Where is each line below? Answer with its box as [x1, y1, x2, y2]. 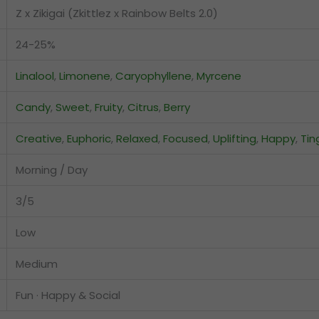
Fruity [95, 99, 122, 115]
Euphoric [67, 130, 111, 146]
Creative [16, 130, 62, 146]
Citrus [127, 99, 159, 115]
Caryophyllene [115, 68, 192, 83]
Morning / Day [16, 162, 88, 177]
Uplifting [213, 130, 256, 146]
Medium [16, 256, 58, 271]
